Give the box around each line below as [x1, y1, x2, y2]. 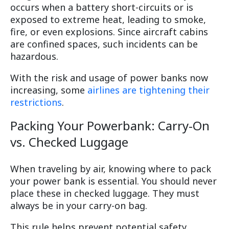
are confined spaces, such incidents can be [10, 38, 198, 51]
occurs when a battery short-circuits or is [10, 1, 193, 14]
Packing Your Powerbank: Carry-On [10, 117, 210, 134]
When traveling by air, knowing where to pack [10, 163, 211, 175]
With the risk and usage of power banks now [10, 72, 208, 84]
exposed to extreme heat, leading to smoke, [10, 13, 206, 26]
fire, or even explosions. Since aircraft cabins [10, 26, 208, 38]
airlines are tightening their [87, 84, 210, 97]
